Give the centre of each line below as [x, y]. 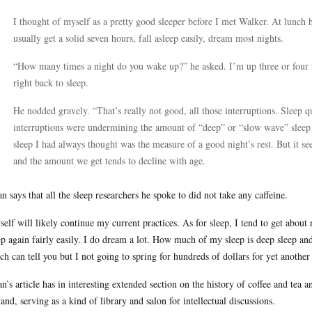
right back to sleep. [51, 83]
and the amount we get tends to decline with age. [109, 161]
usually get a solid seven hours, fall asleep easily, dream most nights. [148, 38]
